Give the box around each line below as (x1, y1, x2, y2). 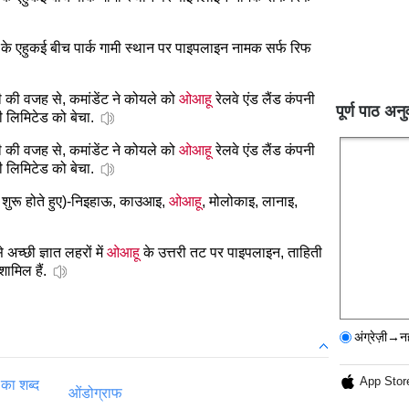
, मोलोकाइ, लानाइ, (202, 193, 298, 209)
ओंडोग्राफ (68, 384, 122, 401)
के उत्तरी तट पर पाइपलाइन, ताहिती (140, 244, 322, 260)
